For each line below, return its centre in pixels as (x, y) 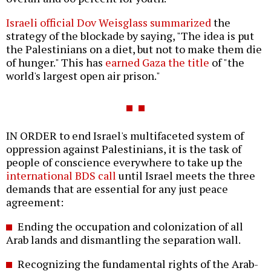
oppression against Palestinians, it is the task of (124, 149)
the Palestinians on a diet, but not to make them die (134, 49)
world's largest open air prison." (83, 76)
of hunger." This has (56, 63)
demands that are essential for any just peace (117, 189)
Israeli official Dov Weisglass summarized (109, 23)
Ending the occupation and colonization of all (129, 227)
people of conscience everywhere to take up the (124, 162)
